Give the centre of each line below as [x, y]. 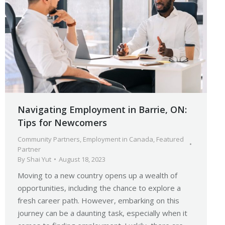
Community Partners [49, 139]
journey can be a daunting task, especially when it [102, 213]
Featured [170, 139]
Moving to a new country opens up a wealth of [97, 176]
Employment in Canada [118, 139]
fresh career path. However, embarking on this [98, 201]
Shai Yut [39, 159]
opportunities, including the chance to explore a [99, 188]
